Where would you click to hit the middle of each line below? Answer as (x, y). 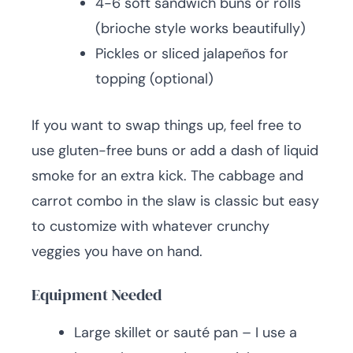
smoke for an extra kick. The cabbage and (167, 176)
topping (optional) (154, 79)
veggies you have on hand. (117, 251)
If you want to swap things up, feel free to (167, 125)
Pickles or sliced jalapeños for (192, 54)
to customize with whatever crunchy (150, 226)
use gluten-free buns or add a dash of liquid (175, 150)
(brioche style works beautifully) (201, 28)
